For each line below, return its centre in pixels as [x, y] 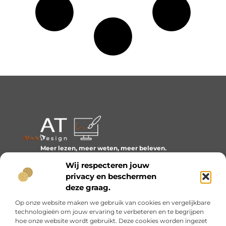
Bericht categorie [54, 187]
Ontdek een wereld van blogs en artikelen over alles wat [103, 157]
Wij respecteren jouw [107, 165]
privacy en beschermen [111, 176]
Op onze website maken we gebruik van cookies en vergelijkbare [113, 202]
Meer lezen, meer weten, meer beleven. [104, 148]
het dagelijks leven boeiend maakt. [103, 166]
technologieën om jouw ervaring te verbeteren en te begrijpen [109, 211]
